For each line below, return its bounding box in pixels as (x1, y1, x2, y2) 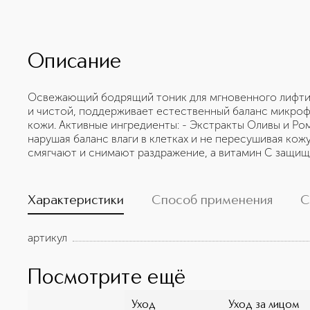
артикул (28, 231, 67, 244)
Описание (28, 52, 122, 73)
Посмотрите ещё (28, 268, 186, 289)
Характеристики (28, 194, 124, 208)
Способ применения (152, 194, 273, 208)
